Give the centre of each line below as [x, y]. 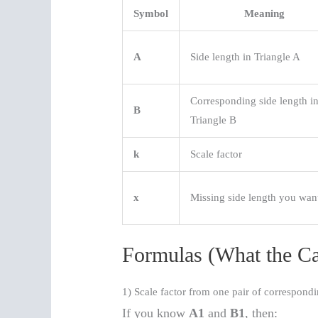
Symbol [151, 13]
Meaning [265, 13]
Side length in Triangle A [246, 56]
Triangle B [214, 120]
